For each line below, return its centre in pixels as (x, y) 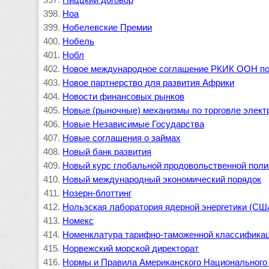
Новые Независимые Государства (134, 124)
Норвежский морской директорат (131, 248)
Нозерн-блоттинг (97, 193)
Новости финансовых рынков (124, 96)
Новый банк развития (107, 152)
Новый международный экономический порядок (162, 179)
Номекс (78, 221)
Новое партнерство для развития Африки (149, 83)
